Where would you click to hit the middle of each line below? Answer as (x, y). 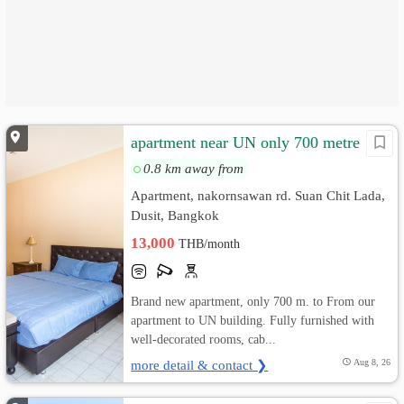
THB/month (210, 244)
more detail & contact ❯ (200, 365)
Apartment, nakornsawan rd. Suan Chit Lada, (258, 195)
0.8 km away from (194, 168)
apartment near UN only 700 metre (246, 142)
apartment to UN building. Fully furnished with (253, 320)
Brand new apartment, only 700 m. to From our (253, 301)
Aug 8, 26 (372, 362)
